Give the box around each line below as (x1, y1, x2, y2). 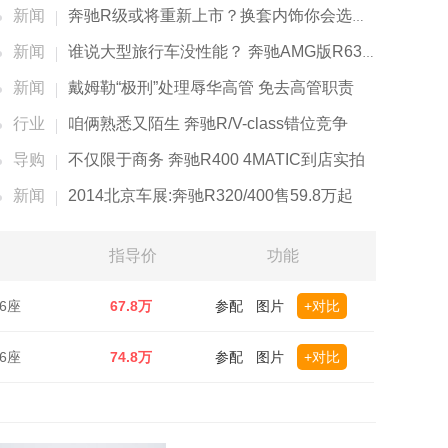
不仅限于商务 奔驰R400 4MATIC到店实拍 (68, 151, 365, 168)
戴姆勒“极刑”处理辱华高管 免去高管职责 (68, 79, 354, 96)
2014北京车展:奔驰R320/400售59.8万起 (68, 187, 353, 204)
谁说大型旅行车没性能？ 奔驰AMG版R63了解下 (68, 43, 362, 60)
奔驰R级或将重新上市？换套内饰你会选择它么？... (68, 7, 352, 24)
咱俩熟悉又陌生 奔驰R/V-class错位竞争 (68, 115, 348, 132)
